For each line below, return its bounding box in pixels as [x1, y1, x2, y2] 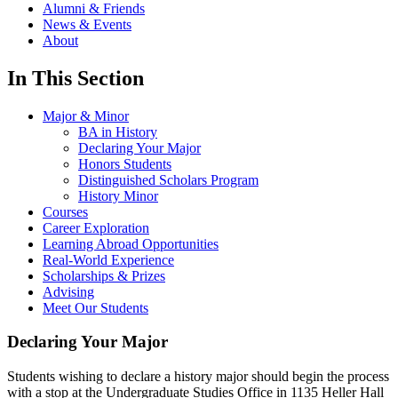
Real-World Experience [43, 251, 174, 267]
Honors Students [78, 155, 171, 171]
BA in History [78, 123, 157, 139]
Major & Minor [43, 107, 129, 123]
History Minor [78, 187, 158, 203]
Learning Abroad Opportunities [43, 235, 219, 251]
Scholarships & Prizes [43, 267, 165, 283]
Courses [43, 203, 88, 219]
